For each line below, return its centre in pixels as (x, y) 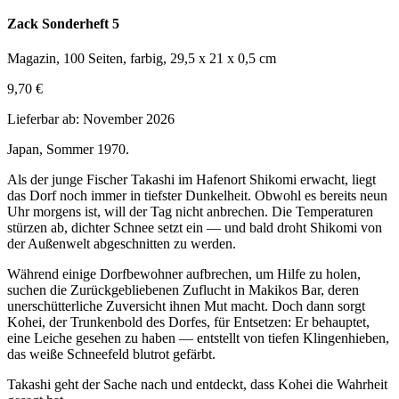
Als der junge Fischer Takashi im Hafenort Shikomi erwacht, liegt (191, 180)
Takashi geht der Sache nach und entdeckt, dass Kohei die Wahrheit (197, 385)
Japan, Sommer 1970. (68, 150)
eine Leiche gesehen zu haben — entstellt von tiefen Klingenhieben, (198, 338)
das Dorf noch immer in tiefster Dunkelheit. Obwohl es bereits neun (197, 196)
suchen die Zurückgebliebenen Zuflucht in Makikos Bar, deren (183, 290)
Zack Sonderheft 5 (63, 24)
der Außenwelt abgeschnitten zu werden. (122, 244)
